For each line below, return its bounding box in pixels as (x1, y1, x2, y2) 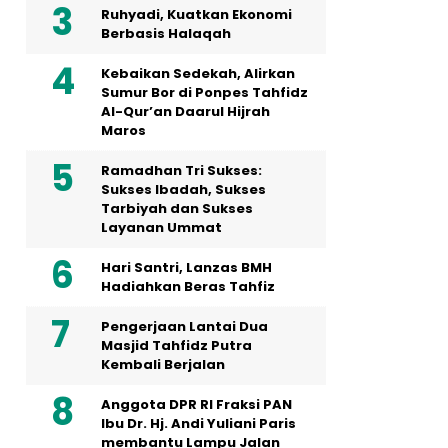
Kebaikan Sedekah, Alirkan (101, 64, 295, 83)
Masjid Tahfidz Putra (101, 336, 252, 355)
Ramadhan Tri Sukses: (101, 161, 262, 180)
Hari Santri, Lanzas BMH (101, 258, 272, 277)
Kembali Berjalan (101, 355, 225, 374)
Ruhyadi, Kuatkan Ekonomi (101, 5, 292, 24)
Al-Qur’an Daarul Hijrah (101, 102, 270, 121)
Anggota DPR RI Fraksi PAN (101, 395, 292, 414)
